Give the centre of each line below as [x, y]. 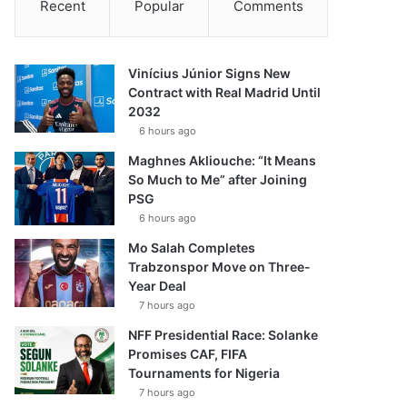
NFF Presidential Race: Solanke [223, 335]
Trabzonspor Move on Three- [220, 267]
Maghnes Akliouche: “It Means [223, 160]
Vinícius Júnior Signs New [210, 73]
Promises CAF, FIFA [188, 354]
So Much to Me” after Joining [218, 179]
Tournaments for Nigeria [204, 373]
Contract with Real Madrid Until [225, 92]
